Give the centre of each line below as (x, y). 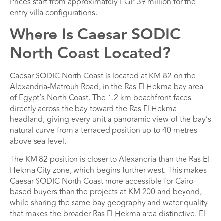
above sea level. (38, 141)
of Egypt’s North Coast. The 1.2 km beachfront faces (101, 98)
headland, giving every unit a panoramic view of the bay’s (110, 120)
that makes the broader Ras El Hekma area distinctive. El (108, 213)
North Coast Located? (90, 54)
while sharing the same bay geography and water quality (109, 203)
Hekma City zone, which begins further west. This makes (108, 170)
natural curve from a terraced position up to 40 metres (104, 130)
